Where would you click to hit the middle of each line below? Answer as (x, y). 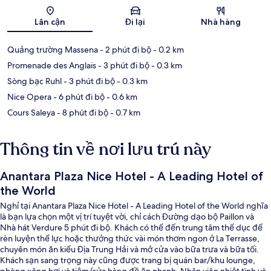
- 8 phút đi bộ (82, 112)
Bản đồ (148, 14)
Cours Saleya (31, 112)
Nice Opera (29, 96)
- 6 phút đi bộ (78, 96)
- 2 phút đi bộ (125, 49)
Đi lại (135, 21)
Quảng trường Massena (53, 49)
